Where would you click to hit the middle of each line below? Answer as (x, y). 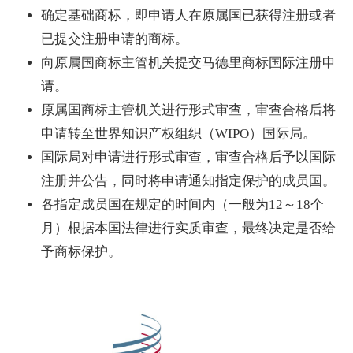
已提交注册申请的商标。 (115, 39)
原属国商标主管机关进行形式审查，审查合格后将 (188, 110)
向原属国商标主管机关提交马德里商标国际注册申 (188, 63)
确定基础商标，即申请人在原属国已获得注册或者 (188, 15)
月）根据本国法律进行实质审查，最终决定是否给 (188, 228)
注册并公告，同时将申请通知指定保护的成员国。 (188, 181)
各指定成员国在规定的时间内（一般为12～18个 (182, 204)
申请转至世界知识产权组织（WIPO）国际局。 (178, 134)
